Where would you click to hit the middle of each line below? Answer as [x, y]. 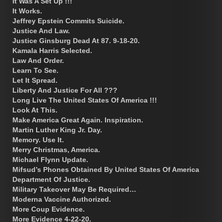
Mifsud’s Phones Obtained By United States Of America [106, 169]
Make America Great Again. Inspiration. [78, 120]
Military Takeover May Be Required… [74, 189]
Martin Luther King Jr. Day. [57, 130]
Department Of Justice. [51, 179]
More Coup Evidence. [49, 209]
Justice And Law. [41, 30]
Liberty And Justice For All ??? [65, 90]
